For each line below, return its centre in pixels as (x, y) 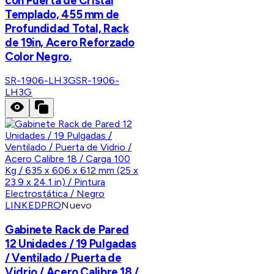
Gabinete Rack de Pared (67, 230)
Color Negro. (38, 56)
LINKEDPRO (33, 206)
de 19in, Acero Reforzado (70, 42)
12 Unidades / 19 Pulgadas (71, 244)
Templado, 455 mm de (62, 14)
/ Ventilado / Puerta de (63, 258)
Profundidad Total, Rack (67, 28)
